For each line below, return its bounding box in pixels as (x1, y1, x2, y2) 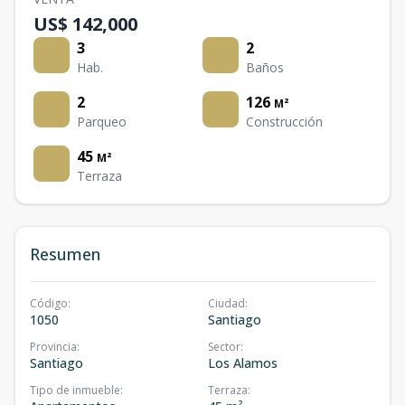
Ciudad (208, 296, 245, 311)
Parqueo (77, 113, 127, 130)
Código (30, 296, 68, 311)
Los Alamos (208, 354, 278, 372)
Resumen (30, 243, 100, 265)
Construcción (246, 113, 323, 130)
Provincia (30, 339, 77, 354)
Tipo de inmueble (30, 382, 120, 398)
